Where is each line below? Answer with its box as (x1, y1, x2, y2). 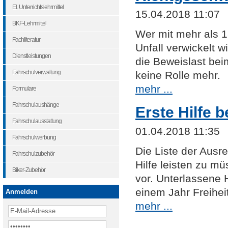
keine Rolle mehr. (135, 69, 220, 82)
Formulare (12, 85, 36, 92)
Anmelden (6, 188, 38, 195)
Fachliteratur (12, 36, 40, 43)
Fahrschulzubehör (12, 150, 54, 157)
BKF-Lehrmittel (12, 20, 46, 27)
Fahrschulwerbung (12, 134, 56, 141)
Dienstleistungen (12, 52, 51, 60)
